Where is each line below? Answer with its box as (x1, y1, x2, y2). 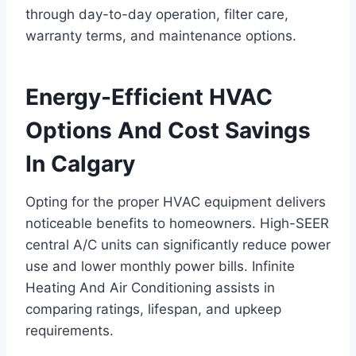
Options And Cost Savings (25, 116, 311, 144)
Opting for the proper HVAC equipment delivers (25, 193, 326, 210)
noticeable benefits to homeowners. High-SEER (25, 215, 329, 231)
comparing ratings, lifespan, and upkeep (25, 300, 281, 317)
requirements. (25, 322, 114, 339)
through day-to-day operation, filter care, (25, 6, 288, 22)
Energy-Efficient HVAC (25, 83, 273, 110)
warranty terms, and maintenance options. (25, 27, 296, 44)
